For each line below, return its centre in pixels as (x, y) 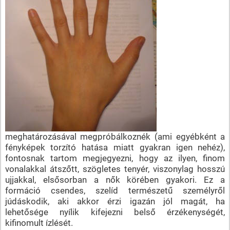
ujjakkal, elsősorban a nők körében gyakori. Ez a (115, 179)
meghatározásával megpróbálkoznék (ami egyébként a (115, 136)
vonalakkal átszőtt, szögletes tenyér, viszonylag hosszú (115, 169)
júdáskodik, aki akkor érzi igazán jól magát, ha (115, 201)
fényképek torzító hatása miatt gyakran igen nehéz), (115, 147)
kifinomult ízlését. (39, 223)
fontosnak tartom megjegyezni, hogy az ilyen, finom (115, 158)
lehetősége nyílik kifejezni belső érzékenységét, (115, 212)
